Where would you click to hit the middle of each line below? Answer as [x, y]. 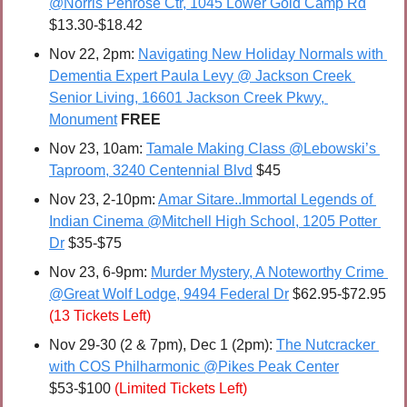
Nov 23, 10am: [98, 149]
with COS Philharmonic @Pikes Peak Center [194, 367]
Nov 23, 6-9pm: [100, 273]
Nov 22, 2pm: [94, 55]
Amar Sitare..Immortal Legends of [265, 200]
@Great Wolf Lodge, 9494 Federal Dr [169, 294]
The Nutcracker [326, 345]
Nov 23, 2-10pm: [104, 200]
